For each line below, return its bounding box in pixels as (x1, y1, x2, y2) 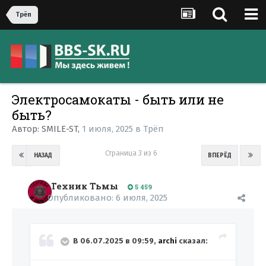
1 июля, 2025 (82, 123, 133, 134)
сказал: (177, 236, 208, 246)
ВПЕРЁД (208, 152, 232, 159)
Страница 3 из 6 (105, 149, 161, 157)
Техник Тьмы (50, 180, 118, 192)
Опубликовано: (47, 192, 116, 203)
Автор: (12, 123, 42, 134)
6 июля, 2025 (116, 192, 167, 203)
